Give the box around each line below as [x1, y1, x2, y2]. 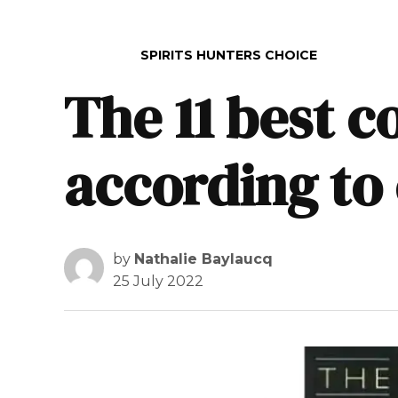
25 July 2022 [113, 272, 203, 290]
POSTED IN [63, 46, 135, 63]
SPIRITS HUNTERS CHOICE [140, 46, 317, 63]
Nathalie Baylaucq [134, 250, 273, 267]
